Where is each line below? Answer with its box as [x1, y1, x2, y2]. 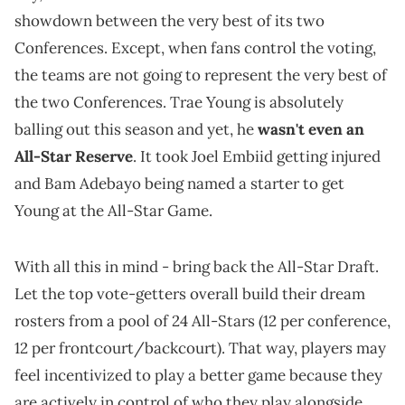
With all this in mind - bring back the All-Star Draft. [14, 257, 379, 278]
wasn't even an [258, 119, 364, 140]
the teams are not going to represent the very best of [14, 65, 387, 86]
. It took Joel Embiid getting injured [133, 146, 381, 167]
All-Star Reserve [14, 146, 133, 167]
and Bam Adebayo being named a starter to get [14, 174, 344, 194]
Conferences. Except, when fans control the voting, [14, 38, 376, 59]
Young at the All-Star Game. [14, 201, 212, 221]
